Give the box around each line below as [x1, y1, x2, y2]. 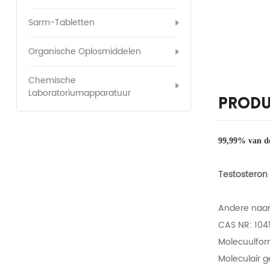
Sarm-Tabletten [28, 16, 95, 30]
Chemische [28, 74, 76, 88]
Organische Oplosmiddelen [28, 45, 141, 59]
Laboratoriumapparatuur [28, 86, 131, 101]
